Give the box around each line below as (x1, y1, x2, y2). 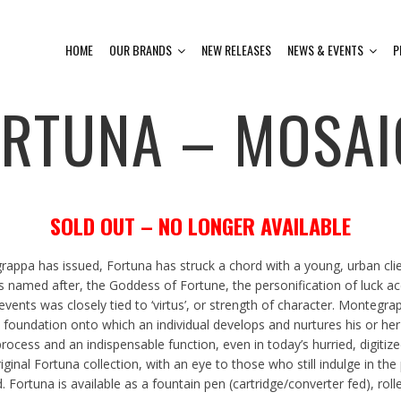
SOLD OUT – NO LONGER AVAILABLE (50, 209, 351, 242)
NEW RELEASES (201, 40, 271, 59)
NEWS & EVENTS (287, 40, 363, 59)
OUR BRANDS (109, 40, 172, 59)
